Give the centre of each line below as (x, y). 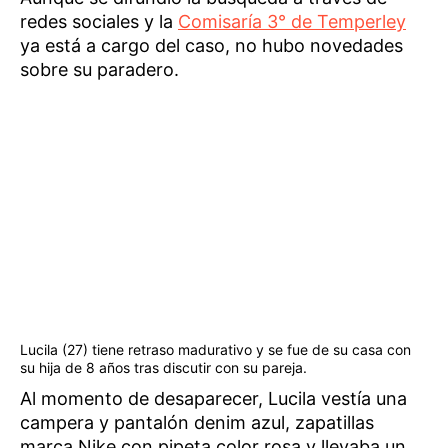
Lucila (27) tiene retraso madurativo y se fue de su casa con (215, 350)
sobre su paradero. (99, 69)
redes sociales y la (99, 21)
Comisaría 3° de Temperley (292, 21)
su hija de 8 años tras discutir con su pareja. (163, 368)
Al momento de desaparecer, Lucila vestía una (213, 399)
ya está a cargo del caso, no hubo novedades (211, 45)
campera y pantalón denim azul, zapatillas (197, 423)
